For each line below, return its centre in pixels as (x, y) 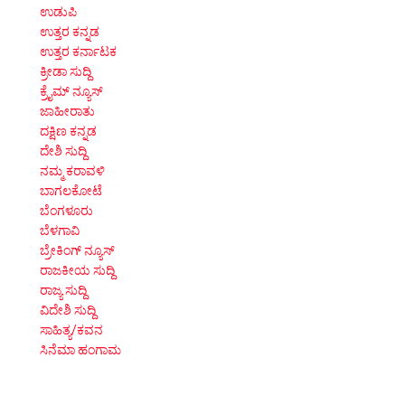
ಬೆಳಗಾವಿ (60, 231)
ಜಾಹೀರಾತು (67, 112)
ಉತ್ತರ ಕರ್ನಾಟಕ (78, 52)
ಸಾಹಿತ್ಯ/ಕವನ (71, 330)
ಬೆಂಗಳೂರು (66, 211)
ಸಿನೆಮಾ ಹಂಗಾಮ (80, 350)
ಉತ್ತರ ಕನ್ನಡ (70, 32)
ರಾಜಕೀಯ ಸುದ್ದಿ (77, 271)
